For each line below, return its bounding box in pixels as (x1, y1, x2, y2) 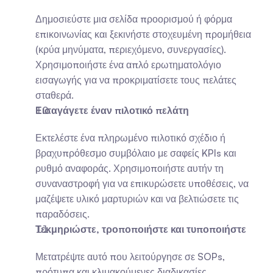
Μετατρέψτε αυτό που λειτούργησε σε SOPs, (35, 250, 225, 263)
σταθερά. (35, 89, 74, 101)
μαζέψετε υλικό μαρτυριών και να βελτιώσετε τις (35, 193, 239, 205)
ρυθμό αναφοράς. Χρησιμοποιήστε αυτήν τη (35, 162, 224, 174)
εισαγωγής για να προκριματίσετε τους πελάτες (35, 74, 236, 86)
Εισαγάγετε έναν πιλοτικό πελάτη (35, 104, 189, 116)
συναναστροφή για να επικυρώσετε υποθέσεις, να (35, 177, 249, 190)
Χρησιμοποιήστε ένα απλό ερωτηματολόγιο (35, 58, 221, 71)
